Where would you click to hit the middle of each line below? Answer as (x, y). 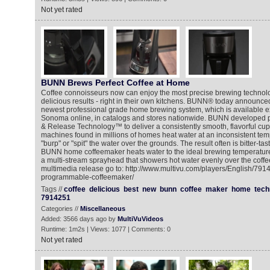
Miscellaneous (102, 209)
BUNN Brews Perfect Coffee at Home (115, 83)
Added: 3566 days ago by (79, 219)
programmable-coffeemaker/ (87, 177)
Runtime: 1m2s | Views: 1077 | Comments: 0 (105, 229)
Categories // (60, 209)
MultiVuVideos (140, 219)
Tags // (52, 189)
